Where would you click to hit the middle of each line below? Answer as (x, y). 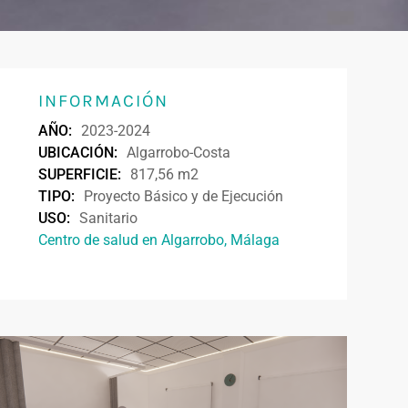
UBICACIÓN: (78, 152)
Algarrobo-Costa (179, 152)
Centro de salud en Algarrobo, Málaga (159, 240)
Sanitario (109, 218)
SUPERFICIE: (80, 174)
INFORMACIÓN (104, 100)
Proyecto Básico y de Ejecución (184, 196)
